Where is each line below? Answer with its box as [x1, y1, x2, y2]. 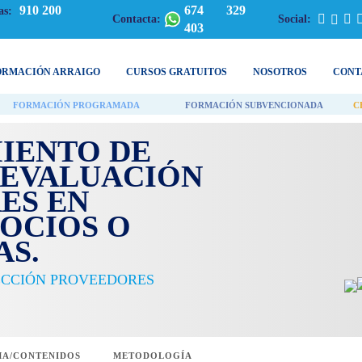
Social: [278, 13, 312, 25]
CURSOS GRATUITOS [125, 66, 227, 78]
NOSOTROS [252, 66, 307, 78]
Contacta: [112, 13, 162, 25]
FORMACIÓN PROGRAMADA [12, 100, 140, 110]
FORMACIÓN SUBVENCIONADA [184, 100, 323, 110]
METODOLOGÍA [112, 351, 192, 360]
